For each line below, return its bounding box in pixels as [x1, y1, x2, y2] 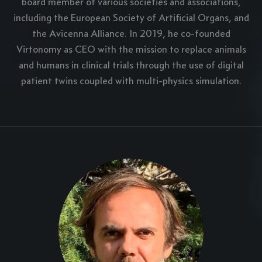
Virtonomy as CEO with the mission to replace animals [16, 43, 246, 56]
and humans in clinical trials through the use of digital [18, 58, 244, 72]
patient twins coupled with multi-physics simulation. [20, 74, 242, 88]
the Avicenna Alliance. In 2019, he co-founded [32, 27, 230, 40]
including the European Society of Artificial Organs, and [13, 11, 249, 25]
